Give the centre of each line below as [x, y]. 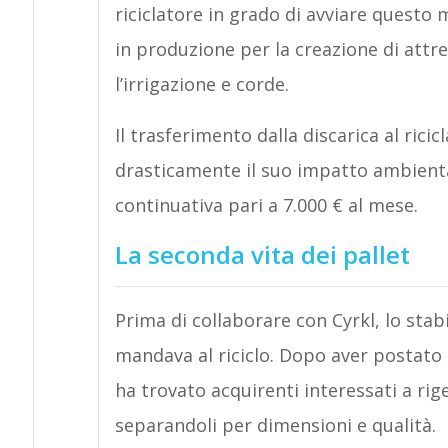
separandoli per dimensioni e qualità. [275, 425]
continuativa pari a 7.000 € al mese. [266, 205]
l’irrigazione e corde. [201, 84]
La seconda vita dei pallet [262, 254]
